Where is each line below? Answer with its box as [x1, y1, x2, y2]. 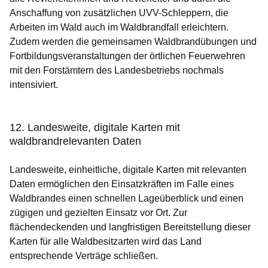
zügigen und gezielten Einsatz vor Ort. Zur [10, 208, 187, 218]
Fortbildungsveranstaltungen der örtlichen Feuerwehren [10, 51, 245, 62]
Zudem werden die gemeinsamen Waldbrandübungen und [10, 36, 257, 47]
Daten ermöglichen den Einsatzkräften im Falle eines [10, 179, 234, 190]
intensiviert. [10, 80, 58, 90]
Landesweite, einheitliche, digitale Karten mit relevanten [10, 165, 246, 175]
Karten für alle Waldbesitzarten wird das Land [10, 236, 202, 247]
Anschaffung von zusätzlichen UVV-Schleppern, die [10, 8, 229, 19]
